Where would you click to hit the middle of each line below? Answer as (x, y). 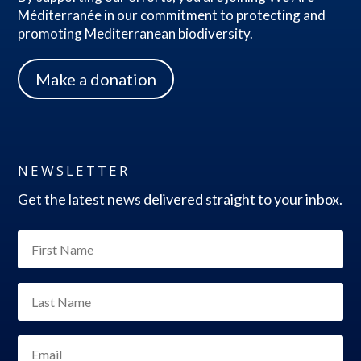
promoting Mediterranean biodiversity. (136, 33)
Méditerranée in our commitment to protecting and (172, 15)
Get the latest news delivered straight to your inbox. (180, 199)
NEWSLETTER (74, 170)
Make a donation (96, 79)
